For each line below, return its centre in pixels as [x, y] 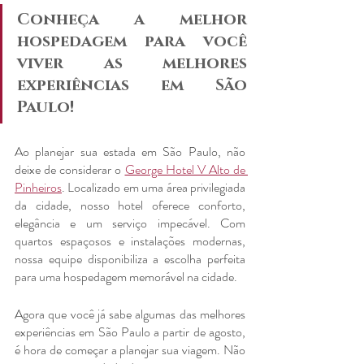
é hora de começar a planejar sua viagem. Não [130, 349]
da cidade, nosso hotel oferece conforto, [130, 205]
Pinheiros [38, 187]
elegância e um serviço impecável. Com [130, 223]
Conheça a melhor [132, 19]
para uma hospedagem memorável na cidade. [126, 276]
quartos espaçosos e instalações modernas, [130, 240]
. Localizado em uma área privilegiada [154, 187]
